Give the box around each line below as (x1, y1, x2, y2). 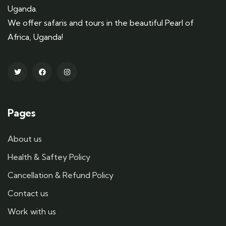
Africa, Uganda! (8, 31, 63, 42)
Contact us (8, 188, 48, 199)
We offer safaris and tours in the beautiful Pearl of (8, 17, 194, 28)
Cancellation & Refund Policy (8, 170, 114, 181)
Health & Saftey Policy (8, 152, 90, 162)
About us (8, 134, 42, 144)
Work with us (8, 206, 56, 217)
